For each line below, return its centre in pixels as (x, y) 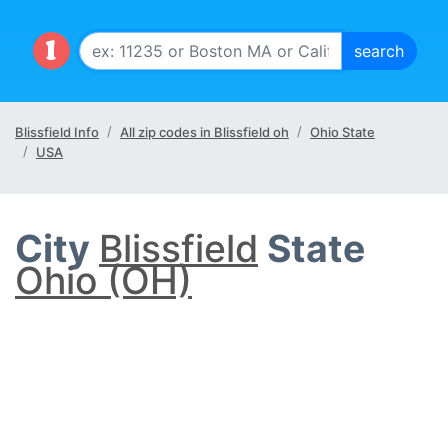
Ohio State (342, 132)
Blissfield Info (57, 132)
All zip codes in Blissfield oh (204, 132)
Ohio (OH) (103, 280)
